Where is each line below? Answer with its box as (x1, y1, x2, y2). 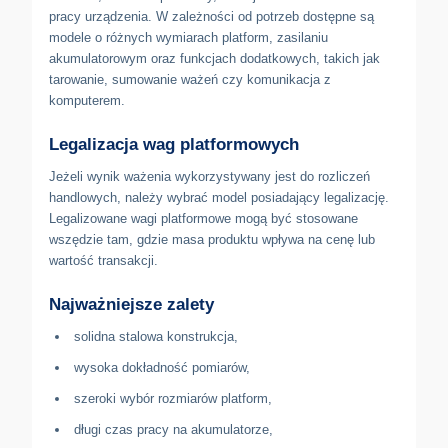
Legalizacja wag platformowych (49, 134, 299, 154)
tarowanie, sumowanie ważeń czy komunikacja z (49, 71, 331, 87)
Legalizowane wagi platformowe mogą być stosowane (49, 210, 358, 226)
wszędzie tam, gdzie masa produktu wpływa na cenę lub (49, 231, 375, 247)
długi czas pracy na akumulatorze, (74, 421, 273, 437)
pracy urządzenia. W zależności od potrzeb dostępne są (49, 8, 374, 24)
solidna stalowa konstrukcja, (74, 328, 238, 344)
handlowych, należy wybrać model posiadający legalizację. (49, 189, 389, 205)
